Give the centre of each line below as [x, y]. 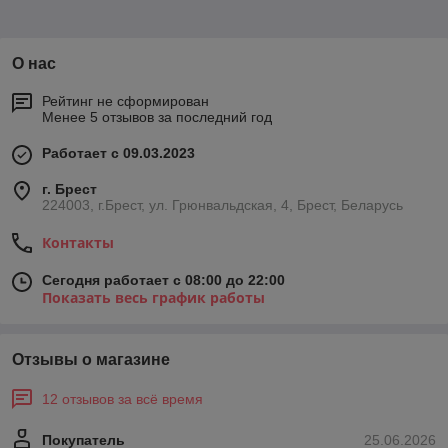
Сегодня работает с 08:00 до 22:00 [163, 280]
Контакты [78, 242]
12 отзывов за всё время [122, 399]
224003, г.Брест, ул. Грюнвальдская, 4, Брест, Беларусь [222, 205]
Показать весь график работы [153, 297]
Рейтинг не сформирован [125, 101]
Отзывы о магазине [91, 359]
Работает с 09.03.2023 [118, 153]
